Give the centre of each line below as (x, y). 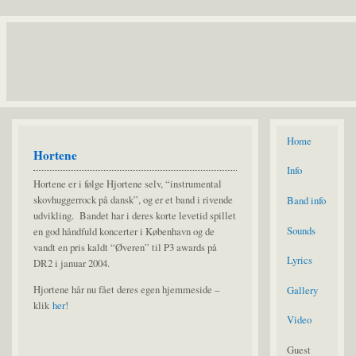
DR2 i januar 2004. (72, 263)
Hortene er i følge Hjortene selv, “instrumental (128, 183)
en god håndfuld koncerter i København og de (124, 231)
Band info (306, 200)
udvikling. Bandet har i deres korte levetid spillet (135, 215)
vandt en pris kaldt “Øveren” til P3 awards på (126, 247)
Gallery (302, 290)
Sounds (301, 230)
